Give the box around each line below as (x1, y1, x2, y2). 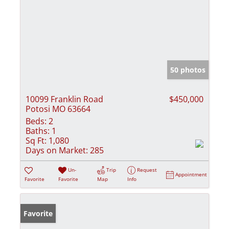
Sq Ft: (26, 134, 47, 146)
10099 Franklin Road (26, 93, 103, 105)
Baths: (26, 125, 50, 136)
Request (137, 166, 157, 173)
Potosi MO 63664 (26, 103, 90, 114)
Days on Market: (26, 144, 88, 156)
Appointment (175, 170, 208, 178)
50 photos (170, 64, 205, 75)
